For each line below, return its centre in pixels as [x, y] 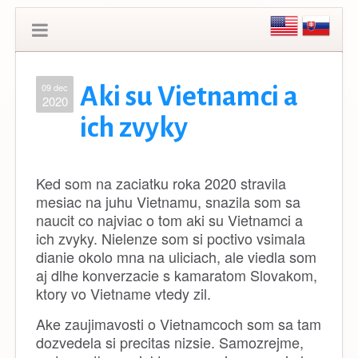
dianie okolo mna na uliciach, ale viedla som [176, 257]
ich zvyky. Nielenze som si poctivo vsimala [171, 238]
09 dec [55, 87]
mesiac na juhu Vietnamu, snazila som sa [168, 201]
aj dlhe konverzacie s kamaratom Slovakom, [177, 275]
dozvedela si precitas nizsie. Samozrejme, [170, 342]
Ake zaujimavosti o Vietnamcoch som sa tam [179, 324]
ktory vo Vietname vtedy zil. [123, 293]
